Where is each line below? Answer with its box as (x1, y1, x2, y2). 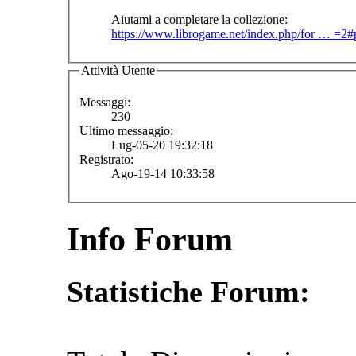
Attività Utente (81, 64, 155, 78)
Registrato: (79, 152, 133, 166)
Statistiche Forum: (67, 274, 310, 308)
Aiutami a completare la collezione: (111, 13, 288, 27)
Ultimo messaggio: (79, 123, 173, 137)
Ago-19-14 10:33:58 (111, 166, 215, 180)
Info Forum (67, 219, 233, 257)
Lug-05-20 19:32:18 (111, 137, 213, 152)
